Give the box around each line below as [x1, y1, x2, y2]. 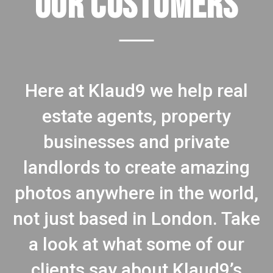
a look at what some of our [29, 233, 244, 255]
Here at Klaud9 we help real [25, 80, 248, 102]
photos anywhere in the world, [15, 182, 258, 204]
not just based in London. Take [13, 208, 260, 230]
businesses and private [43, 131, 230, 153]
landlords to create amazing [23, 157, 250, 179]
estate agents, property [42, 105, 231, 127]
